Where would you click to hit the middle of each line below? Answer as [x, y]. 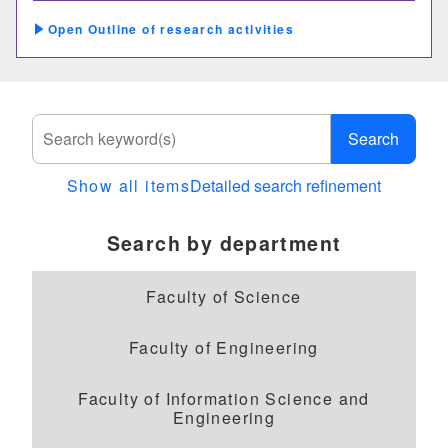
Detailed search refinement [286, 186]
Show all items [128, 186]
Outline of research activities [191, 29]
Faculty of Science [224, 297]
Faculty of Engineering [224, 348]
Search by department [224, 243]
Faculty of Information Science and [224, 399]
